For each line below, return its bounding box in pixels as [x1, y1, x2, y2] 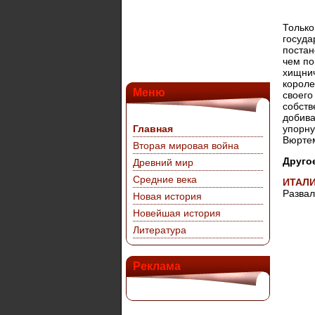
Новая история [133, 191, 202, 202]
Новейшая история [133, 207, 221, 219]
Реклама [133, 260, 181, 272]
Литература [133, 224, 186, 236]
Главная [133, 123, 173, 134]
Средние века [133, 174, 197, 185]
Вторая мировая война [133, 140, 239, 151]
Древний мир [133, 157, 193, 168]
